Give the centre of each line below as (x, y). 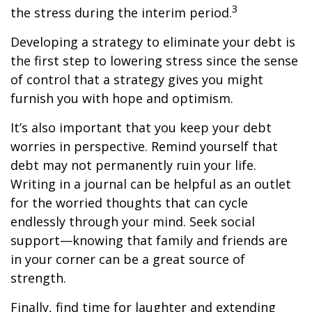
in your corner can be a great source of (128, 259)
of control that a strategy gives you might (137, 79)
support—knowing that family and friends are (149, 240)
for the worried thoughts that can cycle (129, 203)
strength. (38, 278)
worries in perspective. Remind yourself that (144, 146)
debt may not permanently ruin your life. (133, 165)
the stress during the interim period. (121, 13)
